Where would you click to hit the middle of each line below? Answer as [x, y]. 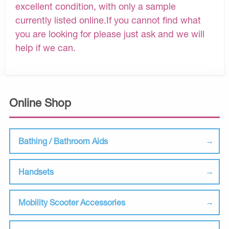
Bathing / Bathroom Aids [63, 141]
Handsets [36, 172]
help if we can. [45, 48]
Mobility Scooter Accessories [72, 202]
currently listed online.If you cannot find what [108, 20]
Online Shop [40, 103]
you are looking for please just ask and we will [110, 34]
